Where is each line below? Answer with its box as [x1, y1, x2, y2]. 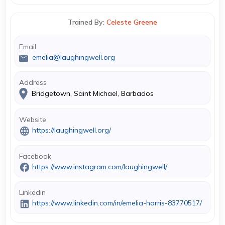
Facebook [19, 151, 51, 161]
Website [19, 115, 46, 124]
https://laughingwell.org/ [32, 126, 111, 135]
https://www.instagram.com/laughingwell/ [32, 162, 167, 171]
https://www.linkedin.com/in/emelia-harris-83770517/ [32, 198, 202, 207]
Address [19, 78, 47, 87]
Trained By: [68, 18, 106, 27]
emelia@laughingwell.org [32, 53, 115, 62]
